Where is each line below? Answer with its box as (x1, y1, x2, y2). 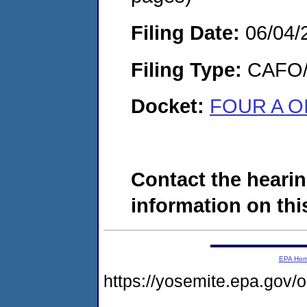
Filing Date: (131, 21, 240, 44)
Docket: (131, 95, 210, 118)
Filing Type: (131, 58, 242, 81)
